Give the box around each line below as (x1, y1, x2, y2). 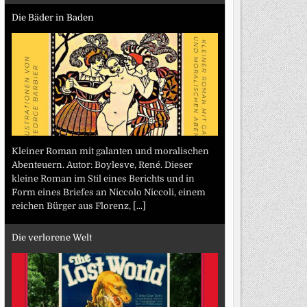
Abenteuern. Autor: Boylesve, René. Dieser (11, 159, 193, 170)
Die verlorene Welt (11, 232, 92, 243)
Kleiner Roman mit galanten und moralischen (11, 145, 209, 156)
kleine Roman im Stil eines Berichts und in (11, 173, 195, 184)
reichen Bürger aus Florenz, (11, 200, 133, 211)
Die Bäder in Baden (11, 12, 94, 23)
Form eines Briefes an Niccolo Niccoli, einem (11, 186, 206, 197)
